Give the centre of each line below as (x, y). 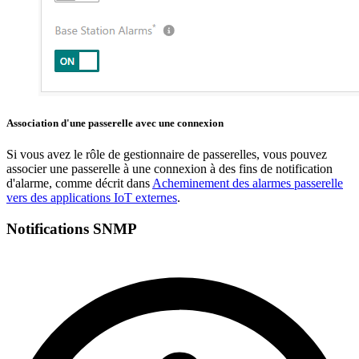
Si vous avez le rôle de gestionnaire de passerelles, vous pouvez (167, 155)
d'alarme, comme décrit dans (79, 184)
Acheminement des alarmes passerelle (248, 184)
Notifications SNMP (72, 228)
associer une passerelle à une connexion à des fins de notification (169, 169)
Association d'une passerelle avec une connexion (115, 123)
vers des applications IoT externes (92, 198)
